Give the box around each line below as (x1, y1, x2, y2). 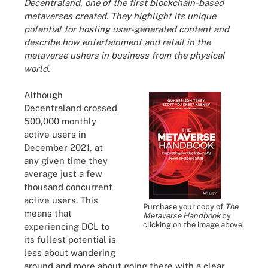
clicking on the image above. (143, 220, 244, 229)
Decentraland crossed (24, 103, 117, 113)
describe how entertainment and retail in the (24, 36, 211, 47)
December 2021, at (24, 142, 103, 153)
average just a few (24, 169, 102, 179)
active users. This (24, 195, 98, 205)
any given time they (24, 156, 108, 166)
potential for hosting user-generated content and (24, 23, 229, 34)
